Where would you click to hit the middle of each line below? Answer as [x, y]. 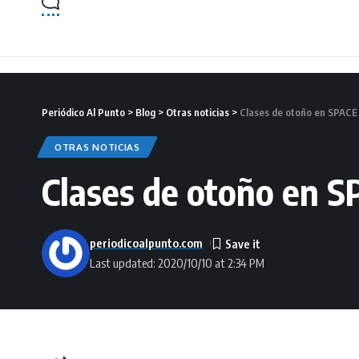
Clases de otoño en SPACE [298, 112]
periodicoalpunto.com [146, 242]
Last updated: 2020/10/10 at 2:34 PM [177, 262]
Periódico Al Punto [83, 112]
